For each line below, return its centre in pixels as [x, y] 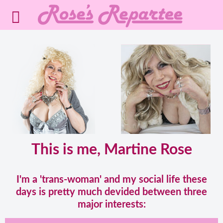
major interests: [111, 205]
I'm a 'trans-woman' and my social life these [111, 180]
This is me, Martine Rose [111, 150]
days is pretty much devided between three [111, 192]
